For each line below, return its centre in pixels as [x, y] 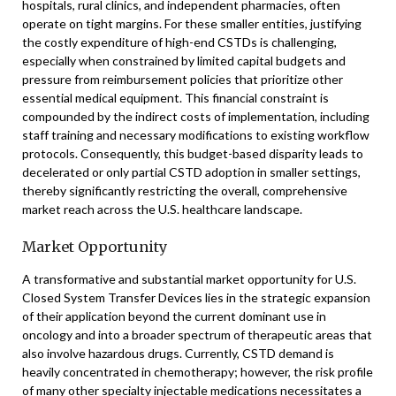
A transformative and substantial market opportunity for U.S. [189, 279]
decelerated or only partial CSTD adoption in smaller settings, [191, 172]
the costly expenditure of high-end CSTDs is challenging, [179, 42]
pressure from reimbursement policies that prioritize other [183, 79]
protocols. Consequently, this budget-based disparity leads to [193, 153]
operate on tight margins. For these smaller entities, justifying [192, 23]
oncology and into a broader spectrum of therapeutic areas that [197, 335]
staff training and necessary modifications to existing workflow [196, 135]
